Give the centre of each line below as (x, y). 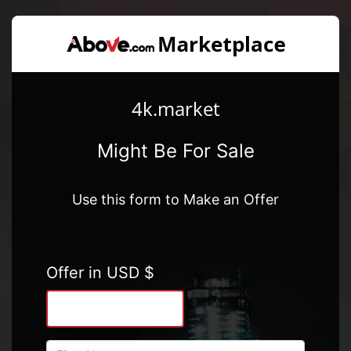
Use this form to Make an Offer (175, 199)
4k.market (175, 108)
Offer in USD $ (100, 272)
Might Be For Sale (175, 150)
